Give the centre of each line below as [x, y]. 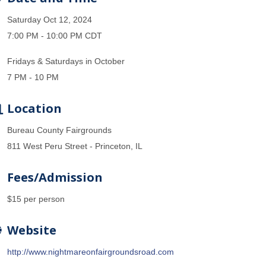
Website [32, 230]
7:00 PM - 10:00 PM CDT [55, 35]
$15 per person [36, 199]
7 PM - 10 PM [33, 77]
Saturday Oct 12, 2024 [50, 19]
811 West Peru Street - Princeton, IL [75, 146]
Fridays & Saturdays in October [66, 61]
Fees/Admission [55, 177]
